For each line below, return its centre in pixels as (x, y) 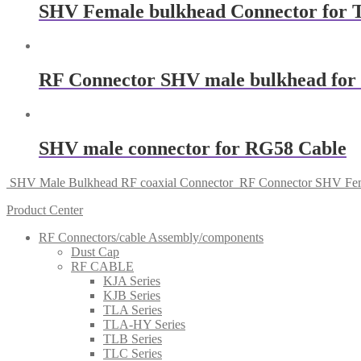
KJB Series (132, 295)
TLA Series (133, 309)
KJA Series (132, 280)
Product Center (45, 210)
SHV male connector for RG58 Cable (193, 148)
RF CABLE (102, 266)
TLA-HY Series (144, 324)
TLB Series (133, 338)
